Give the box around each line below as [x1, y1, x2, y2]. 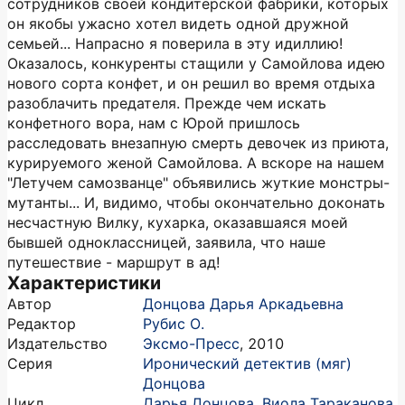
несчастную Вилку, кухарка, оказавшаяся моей [7, 213, 348, 231]
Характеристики [7, 272, 161, 294]
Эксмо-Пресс [143, 334, 240, 353]
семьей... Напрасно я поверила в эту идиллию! [7, 34, 343, 52]
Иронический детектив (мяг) [143, 354, 352, 372]
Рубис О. [143, 315, 204, 333]
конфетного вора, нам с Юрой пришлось [7, 114, 300, 132]
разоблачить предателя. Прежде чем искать [7, 94, 326, 112]
